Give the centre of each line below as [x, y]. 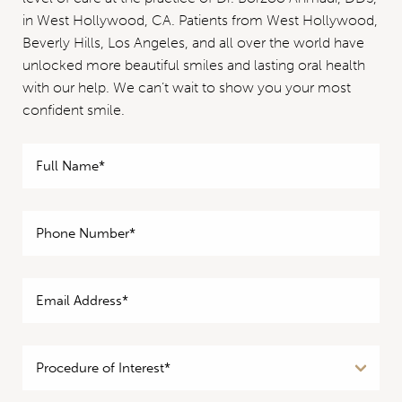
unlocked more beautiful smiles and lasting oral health [194, 65]
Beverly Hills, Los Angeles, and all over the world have [193, 43]
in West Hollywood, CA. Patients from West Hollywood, [200, 20]
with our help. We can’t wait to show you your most [187, 87]
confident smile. [75, 110]
